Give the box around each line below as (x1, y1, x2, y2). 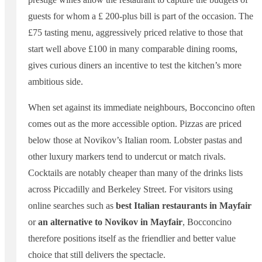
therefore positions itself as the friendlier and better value (28, 233, 236, 243)
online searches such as (28, 200, 116, 211)
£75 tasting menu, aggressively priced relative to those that (28, 27, 243, 37)
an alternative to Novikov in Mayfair (38, 216, 182, 227)
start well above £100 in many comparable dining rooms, (28, 43, 237, 54)
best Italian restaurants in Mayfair (116, 200, 251, 211)
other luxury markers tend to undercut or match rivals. (28, 151, 226, 161)
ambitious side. (28, 76, 83, 87)
